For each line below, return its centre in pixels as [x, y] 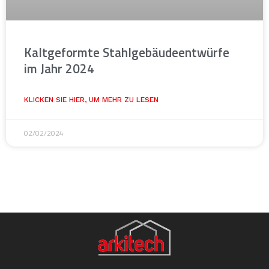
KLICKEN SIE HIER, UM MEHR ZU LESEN [91, 99]
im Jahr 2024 [59, 68]
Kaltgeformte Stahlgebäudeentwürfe [127, 52]
